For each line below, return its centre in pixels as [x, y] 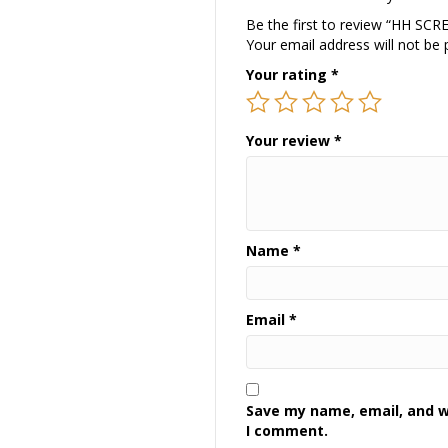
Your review [290, 140]
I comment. [287, 430]
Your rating [289, 74]
